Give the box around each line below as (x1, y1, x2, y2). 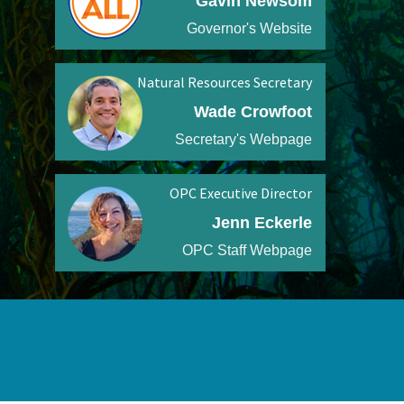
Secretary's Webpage (175, 131, 312, 147)
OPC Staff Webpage (182, 242, 312, 258)
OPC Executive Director (170, 183, 312, 202)
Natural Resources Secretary (137, 72, 312, 91)
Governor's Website (187, 20, 312, 36)
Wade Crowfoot (194, 102, 312, 121)
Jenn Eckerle (212, 213, 312, 232)
